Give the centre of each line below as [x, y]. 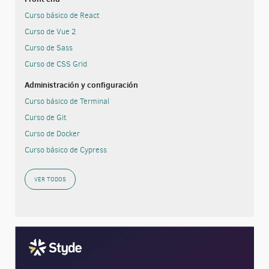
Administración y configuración [81, 85]
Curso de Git [45, 118]
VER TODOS [50, 179]
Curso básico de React [62, 15]
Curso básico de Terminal [67, 101]
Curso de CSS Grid [56, 64]
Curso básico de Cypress [65, 150]
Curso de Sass [48, 47]
